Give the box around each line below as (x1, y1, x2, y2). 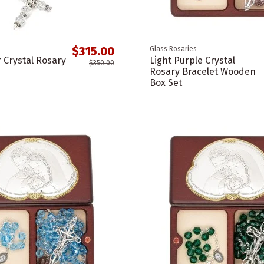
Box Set (149, 77, 182, 89)
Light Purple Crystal (149, 55, 235, 67)
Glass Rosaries (149, 45, 197, 54)
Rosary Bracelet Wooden (149, 66, 256, 78)
